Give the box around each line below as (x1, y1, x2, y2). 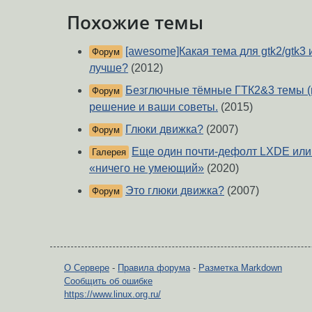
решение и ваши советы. (89, 101, 218, 114)
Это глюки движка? (125, 185, 224, 197)
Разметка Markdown (198, 263, 282, 274)
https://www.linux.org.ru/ (64, 289, 161, 300)
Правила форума (118, 263, 190, 274)
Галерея (92, 147, 126, 158)
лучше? (89, 62, 128, 75)
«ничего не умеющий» (89, 162, 204, 175)
